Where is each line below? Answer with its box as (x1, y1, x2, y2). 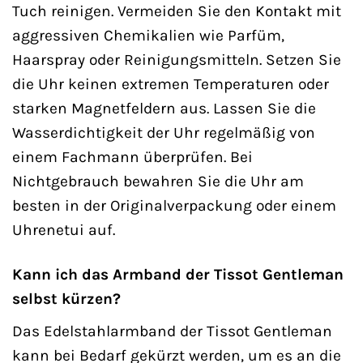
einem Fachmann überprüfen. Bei (12, 147, 253, 167)
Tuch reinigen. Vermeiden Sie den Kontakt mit (12, 2, 341, 21)
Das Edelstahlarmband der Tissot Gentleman (12, 321, 332, 340)
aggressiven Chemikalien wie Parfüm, (12, 26, 284, 45)
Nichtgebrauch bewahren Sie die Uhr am (12, 172, 304, 191)
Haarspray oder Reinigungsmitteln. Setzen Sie (12, 50, 341, 70)
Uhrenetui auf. (12, 220, 115, 240)
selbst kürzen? (12, 289, 121, 309)
